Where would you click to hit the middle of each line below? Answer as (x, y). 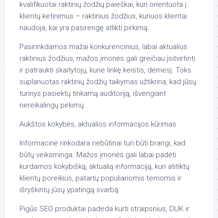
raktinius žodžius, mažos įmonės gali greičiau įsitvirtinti (107, 58)
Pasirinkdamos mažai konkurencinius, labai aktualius (103, 47)
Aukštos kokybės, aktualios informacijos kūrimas (98, 124)
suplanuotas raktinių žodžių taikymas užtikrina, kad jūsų (108, 82)
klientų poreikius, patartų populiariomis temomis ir (100, 178)
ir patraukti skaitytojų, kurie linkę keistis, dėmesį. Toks (105, 70)
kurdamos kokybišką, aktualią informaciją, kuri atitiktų (104, 166)
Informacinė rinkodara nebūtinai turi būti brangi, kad (102, 143)
